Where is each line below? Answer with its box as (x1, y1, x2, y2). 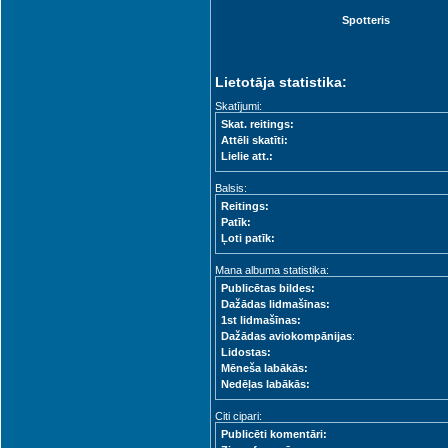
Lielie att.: (221, 150, 273, 162)
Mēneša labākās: (221, 362, 308, 374)
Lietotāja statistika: (215, 74, 347, 90)
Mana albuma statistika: (215, 264, 329, 276)
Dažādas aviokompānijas (221, 330, 352, 342)
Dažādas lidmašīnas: (221, 298, 330, 310)
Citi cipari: (215, 410, 262, 422)
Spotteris (342, 14, 390, 26)
